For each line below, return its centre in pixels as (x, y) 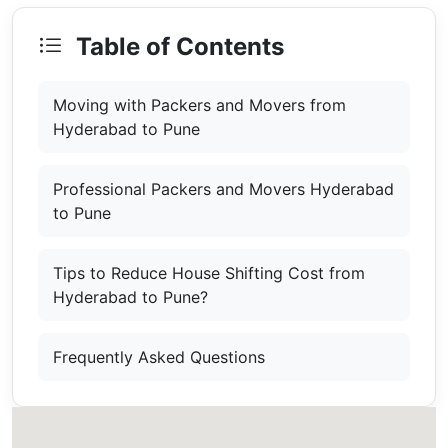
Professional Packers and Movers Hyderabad (223, 189)
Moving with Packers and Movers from (199, 105)
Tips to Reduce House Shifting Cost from (209, 273)
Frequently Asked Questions (159, 357)
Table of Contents (177, 47)
